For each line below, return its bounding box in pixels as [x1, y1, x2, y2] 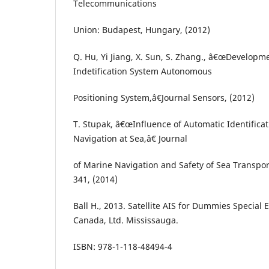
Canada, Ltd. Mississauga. [73, 214, 178, 226]
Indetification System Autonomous [73, 65, 212, 77]
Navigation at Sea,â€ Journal [73, 132, 187, 144]
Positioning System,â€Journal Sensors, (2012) [73, 91, 255, 103]
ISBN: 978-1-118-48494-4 [73, 240, 172, 252]
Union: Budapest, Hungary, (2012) [73, 24, 210, 36]
